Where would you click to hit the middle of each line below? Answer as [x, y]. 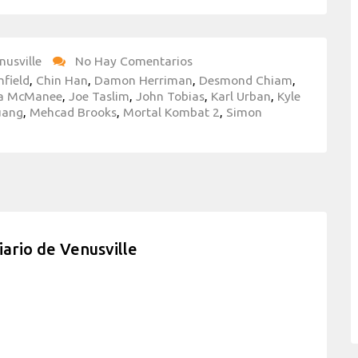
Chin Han [62, 80]
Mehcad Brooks [73, 112]
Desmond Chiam [246, 80]
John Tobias [170, 96]
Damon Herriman [143, 80]
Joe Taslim [99, 96]
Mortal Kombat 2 [171, 112]
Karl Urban [241, 96]
